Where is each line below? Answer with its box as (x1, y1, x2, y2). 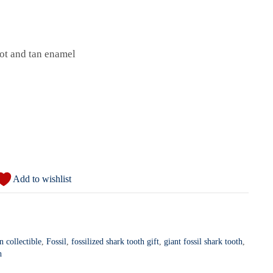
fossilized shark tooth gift (71, 237, 160, 247)
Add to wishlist (13, 174, 72, 185)
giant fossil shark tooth (164, 237, 243, 247)
